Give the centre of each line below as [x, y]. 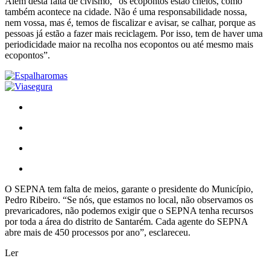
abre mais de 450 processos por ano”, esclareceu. [98, 232]
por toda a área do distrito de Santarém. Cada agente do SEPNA [126, 221]
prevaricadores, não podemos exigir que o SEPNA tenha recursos [129, 210]
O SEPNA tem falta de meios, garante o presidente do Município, [129, 189]
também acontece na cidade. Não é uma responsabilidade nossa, [126, 11]
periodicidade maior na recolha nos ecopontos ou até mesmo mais [129, 44]
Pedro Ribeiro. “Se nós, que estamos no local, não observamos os [129, 199]
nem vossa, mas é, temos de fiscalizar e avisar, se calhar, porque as [130, 22]
